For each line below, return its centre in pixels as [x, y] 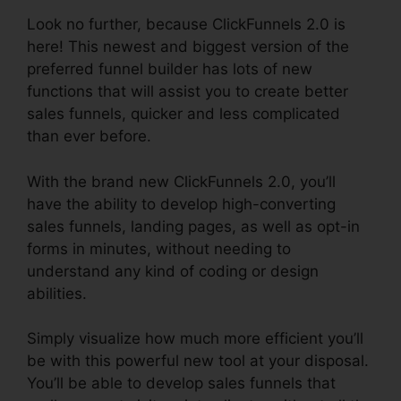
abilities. [57, 293]
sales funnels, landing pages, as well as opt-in [193, 226]
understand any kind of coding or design [173, 271]
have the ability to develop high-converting [181, 204]
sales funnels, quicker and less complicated [183, 114]
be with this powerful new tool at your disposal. [198, 361]
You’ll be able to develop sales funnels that [181, 383]
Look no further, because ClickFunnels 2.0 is [186, 24]
